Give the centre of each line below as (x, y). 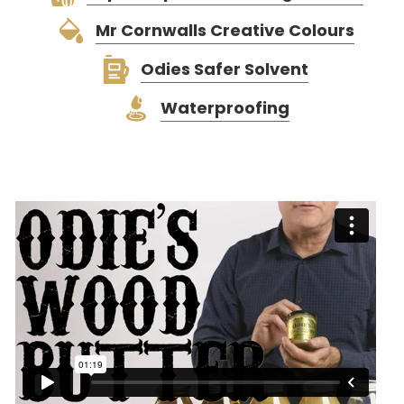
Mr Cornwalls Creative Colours (225, 30)
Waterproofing (225, 108)
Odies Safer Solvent (225, 69)
